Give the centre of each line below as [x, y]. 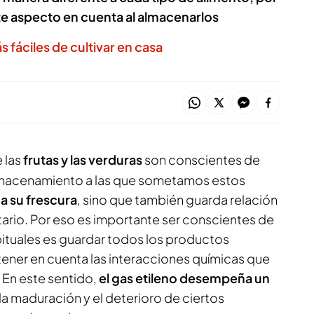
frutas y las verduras [83, 159]
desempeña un [225, 278]
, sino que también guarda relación [177, 199]
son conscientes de [201, 159]
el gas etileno [137, 278]
